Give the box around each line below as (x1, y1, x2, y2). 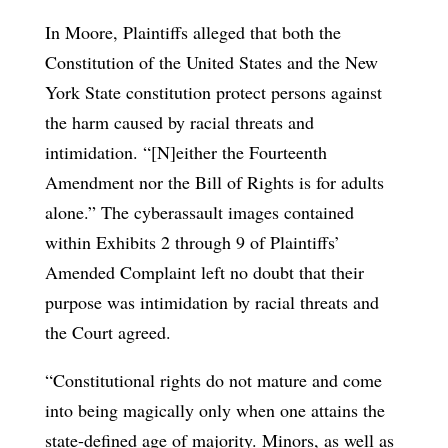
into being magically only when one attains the (44, 397, 385, 422)
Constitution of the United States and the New (44, 49, 378, 74)
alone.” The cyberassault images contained (44, 199, 354, 224)
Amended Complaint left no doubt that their (44, 259, 364, 284)
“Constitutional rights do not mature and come (44, 367, 382, 392)
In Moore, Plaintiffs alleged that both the (44, 19, 341, 44)
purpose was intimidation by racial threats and (44, 289, 379, 314)
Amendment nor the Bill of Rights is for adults (44, 169, 384, 194)
